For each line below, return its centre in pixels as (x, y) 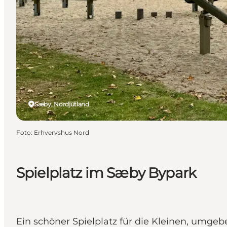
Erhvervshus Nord (62, 132)
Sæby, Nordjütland (62, 104)
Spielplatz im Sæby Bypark (106, 173)
